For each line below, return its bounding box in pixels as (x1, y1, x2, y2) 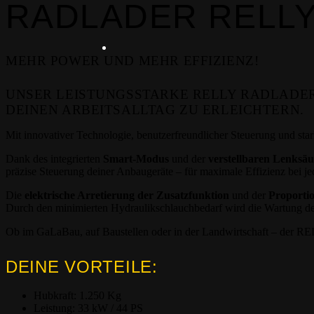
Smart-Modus (103, 153, 169, 165)
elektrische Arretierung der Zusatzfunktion (25, 189, 229, 201)
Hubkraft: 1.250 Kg (34, 289, 121, 301)
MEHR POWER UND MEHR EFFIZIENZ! (6, 53, 259, 69)
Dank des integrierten (6, 153, 103, 165)
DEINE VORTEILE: (6, 257, 158, 276)
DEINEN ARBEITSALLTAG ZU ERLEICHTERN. (6, 102, 304, 117)
